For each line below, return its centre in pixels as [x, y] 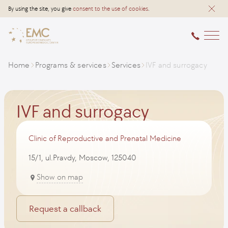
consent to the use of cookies [110, 9]
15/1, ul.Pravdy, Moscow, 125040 [82, 158]
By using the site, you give [40, 9]
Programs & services [70, 65]
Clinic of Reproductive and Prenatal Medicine [105, 138]
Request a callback [65, 209]
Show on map [60, 177]
